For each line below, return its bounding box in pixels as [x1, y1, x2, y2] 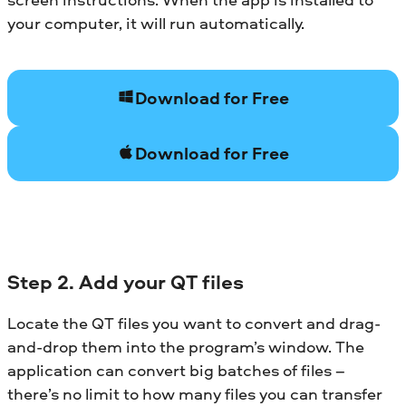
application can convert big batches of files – [7, 359, 345, 382]
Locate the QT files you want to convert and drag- [7, 312, 381, 335]
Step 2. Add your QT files [7, 267, 244, 295]
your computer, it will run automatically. [7, 11, 304, 34]
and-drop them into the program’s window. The [7, 335, 364, 359]
